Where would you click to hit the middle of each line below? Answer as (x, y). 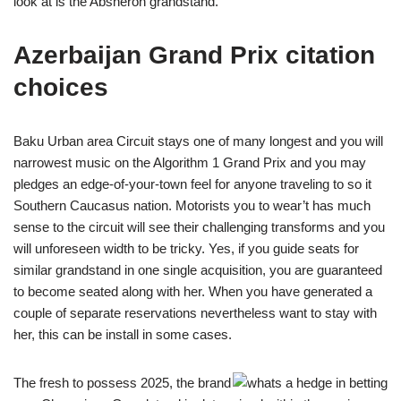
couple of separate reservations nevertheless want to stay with (195, 313)
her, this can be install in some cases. (123, 334)
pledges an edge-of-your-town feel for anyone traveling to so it (192, 184)
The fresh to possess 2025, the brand (122, 383)
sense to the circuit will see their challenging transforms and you (199, 227)
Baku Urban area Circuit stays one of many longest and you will (198, 141)
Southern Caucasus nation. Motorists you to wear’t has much (192, 205)
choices (61, 87)
